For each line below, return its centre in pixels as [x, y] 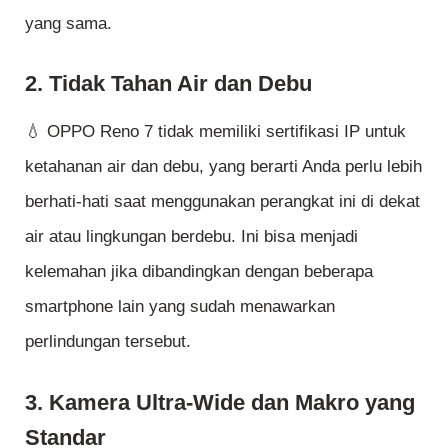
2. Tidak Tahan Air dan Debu [168, 84]
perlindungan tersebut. [108, 342]
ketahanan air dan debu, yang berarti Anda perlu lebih [223, 167]
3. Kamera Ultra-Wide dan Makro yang [220, 402]
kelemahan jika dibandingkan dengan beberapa [199, 272]
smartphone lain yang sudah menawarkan [180, 307]
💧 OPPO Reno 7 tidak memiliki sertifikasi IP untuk [215, 132]
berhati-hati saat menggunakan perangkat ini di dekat [222, 202]
